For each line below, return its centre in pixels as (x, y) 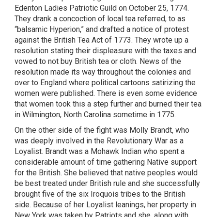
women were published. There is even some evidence (106, 93)
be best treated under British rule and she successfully (107, 183)
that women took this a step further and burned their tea (108, 104)
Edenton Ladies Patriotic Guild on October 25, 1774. (102, 8)
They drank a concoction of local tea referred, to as (100, 19)
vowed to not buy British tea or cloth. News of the (98, 61)
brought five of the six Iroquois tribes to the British (100, 194)
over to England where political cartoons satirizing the (105, 83)
